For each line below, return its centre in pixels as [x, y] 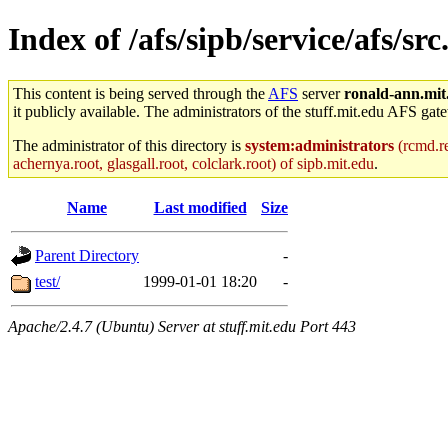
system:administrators [319, 145]
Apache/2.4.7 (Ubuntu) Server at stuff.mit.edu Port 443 [182, 326]
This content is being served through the [140, 93]
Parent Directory [87, 255]
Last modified [200, 207]
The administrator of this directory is [129, 145]
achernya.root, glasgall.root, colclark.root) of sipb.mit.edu [193, 163]
